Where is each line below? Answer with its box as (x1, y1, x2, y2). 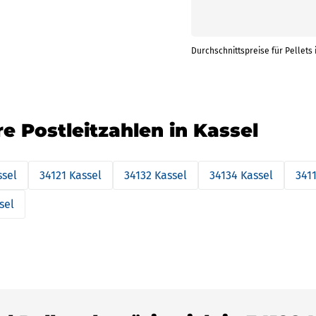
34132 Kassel (124, 169, 187, 182)
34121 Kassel (39, 169, 102, 182)
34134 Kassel (209, 169, 273, 182)
